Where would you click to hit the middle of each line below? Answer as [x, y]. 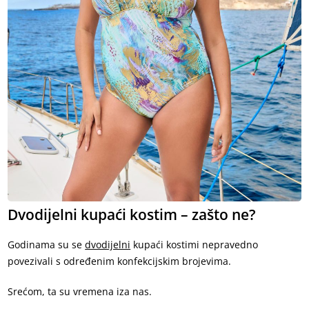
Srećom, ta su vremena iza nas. [80, 292]
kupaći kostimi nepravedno [195, 245]
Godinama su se [47, 245]
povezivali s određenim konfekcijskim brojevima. [120, 261]
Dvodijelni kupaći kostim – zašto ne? [132, 215]
